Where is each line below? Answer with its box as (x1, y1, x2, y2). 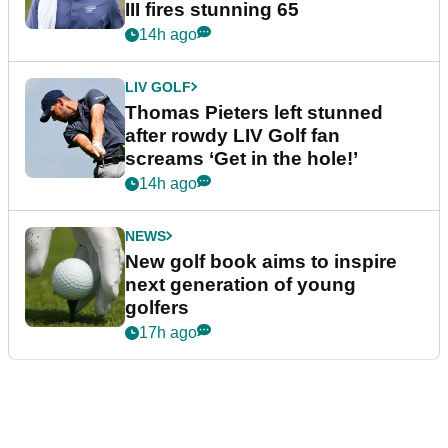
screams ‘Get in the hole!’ (125, 147, 358, 169)
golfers (125, 296, 189, 318)
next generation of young (125, 273, 356, 295)
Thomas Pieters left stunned (125, 101, 383, 123)
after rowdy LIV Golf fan (125, 124, 340, 146)
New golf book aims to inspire (125, 250, 397, 272)
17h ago (139, 323, 197, 341)
